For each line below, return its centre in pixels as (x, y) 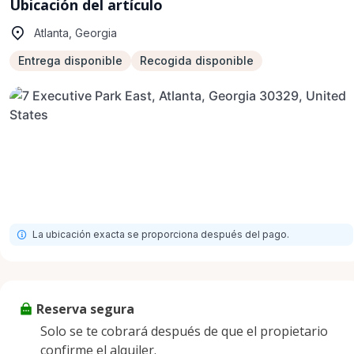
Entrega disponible (70, 60)
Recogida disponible (197, 60)
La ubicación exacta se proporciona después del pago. (161, 234)
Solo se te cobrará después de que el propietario (184, 331)
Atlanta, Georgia (75, 33)
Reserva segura (85, 309)
